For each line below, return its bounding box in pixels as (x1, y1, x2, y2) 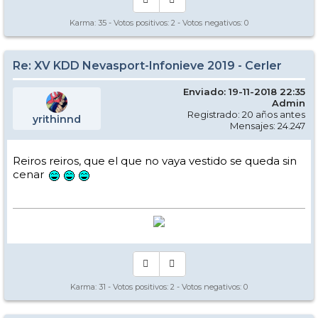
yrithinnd (33, 113, 81, 126)
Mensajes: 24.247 (230, 120, 305, 132)
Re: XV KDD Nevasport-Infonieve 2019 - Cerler (13, 59, 282, 73)
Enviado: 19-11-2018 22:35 (183, 86, 305, 98)
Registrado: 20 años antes (187, 109, 305, 121)
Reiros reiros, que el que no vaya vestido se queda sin (13, 154, 297, 168)
